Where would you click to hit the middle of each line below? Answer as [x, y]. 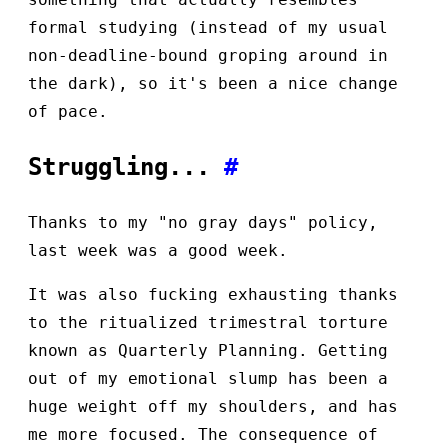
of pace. [68, 111]
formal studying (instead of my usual [208, 27]
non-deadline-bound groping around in [208, 55]
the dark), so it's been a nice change [213, 83]
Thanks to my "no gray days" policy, [203, 222]
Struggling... [126, 166]
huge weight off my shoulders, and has [213, 406]
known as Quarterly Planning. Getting [208, 350]
